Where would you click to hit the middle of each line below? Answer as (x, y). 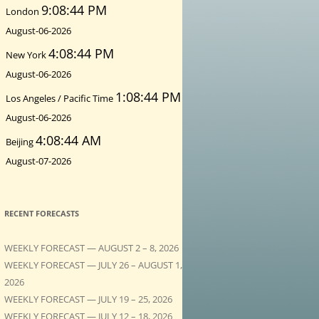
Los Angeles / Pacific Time (61, 98)
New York (27, 54)
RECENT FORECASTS (42, 213)
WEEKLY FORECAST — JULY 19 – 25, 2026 (88, 299)
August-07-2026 (38, 161)
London (23, 11)
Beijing (21, 141)
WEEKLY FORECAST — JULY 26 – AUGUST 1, (93, 265)
